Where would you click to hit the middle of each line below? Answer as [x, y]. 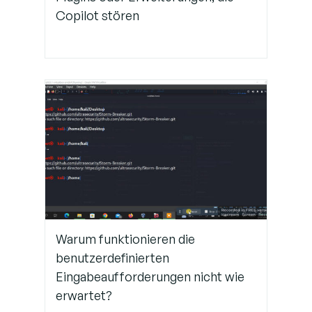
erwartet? [84, 295]
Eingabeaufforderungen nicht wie [150, 276]
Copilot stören [97, 15]
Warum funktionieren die [125, 239]
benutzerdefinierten [112, 257]
